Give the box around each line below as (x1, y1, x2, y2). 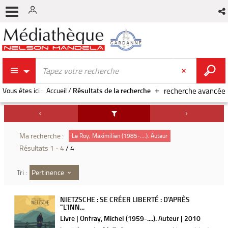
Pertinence (32, 167, 64, 177)
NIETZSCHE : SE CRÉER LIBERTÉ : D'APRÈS (60, 194, 190, 204)
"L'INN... (60, 202, 84, 212)
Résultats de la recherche (73, 85, 151, 95)
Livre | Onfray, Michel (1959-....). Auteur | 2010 (60, 213, 201, 223)
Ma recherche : (19, 131, 64, 140)
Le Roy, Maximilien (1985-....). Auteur (72, 131, 167, 140)
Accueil (46, 85, 67, 95)
